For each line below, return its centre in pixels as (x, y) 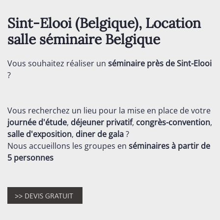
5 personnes (30, 158)
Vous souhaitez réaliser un (57, 63)
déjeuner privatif (101, 122)
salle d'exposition (40, 134)
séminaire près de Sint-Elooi (159, 63)
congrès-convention (172, 122)
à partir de (190, 146)
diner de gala (100, 134)
